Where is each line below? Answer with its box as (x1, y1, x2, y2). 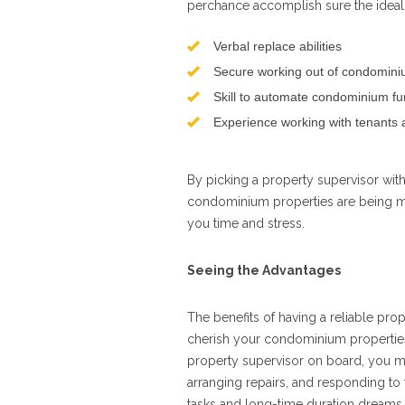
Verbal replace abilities (213, 39, 342, 53)
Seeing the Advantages (187, 263, 341, 278)
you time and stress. (187, 216, 305, 231)
